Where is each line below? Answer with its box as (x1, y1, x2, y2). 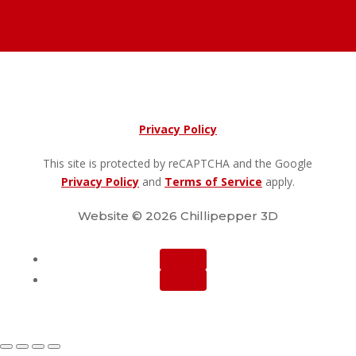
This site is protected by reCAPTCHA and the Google (43, 155, 313, 171)
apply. (261, 173, 295, 189)
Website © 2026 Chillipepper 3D (77, 207, 278, 223)
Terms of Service (164, 173, 262, 189)
